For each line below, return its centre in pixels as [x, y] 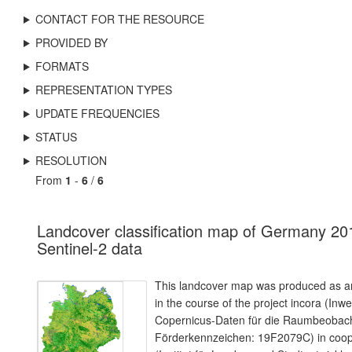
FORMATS [62, 66]
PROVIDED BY [71, 42]
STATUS [56, 137]
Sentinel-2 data [90, 248]
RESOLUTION [71, 160]
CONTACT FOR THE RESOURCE [119, 19]
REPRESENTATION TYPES [103, 90]
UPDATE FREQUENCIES [97, 113]
